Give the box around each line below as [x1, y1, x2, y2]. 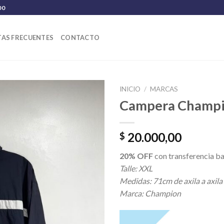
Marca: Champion [119, 188, 181, 198]
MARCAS [150, 85, 178, 93]
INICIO [119, 85, 140, 93]
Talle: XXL [119, 163, 152, 173]
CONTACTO [60, 33, 100, 41]
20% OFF [119, 150, 153, 160]
